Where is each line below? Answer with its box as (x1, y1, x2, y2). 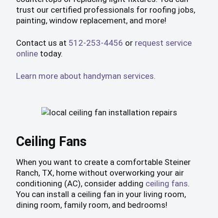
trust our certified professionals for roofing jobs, (16, 5, 195, 15)
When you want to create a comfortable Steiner (16, 157, 191, 167)
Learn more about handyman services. (16, 71, 156, 81)
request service (134, 38, 192, 48)
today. (37, 49, 63, 59)
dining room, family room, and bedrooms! (16, 200, 167, 210)
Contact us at (16, 38, 69, 48)
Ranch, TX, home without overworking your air (16, 168, 184, 178)
